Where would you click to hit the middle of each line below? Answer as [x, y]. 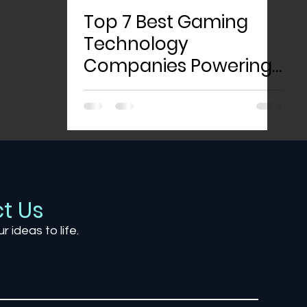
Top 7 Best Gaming [165, 22]
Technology [136, 44]
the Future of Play [160, 88]
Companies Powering [177, 66]
